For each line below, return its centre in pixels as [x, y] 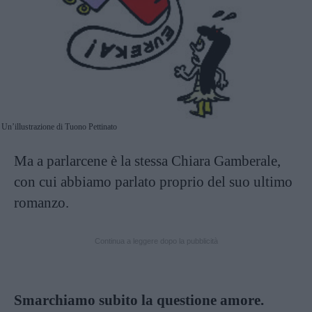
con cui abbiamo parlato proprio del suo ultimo [153, 182]
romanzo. [41, 203]
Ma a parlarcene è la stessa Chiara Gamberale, [147, 161]
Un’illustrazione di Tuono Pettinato [59, 127]
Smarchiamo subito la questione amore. [139, 301]
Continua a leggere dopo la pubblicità [156, 241]
